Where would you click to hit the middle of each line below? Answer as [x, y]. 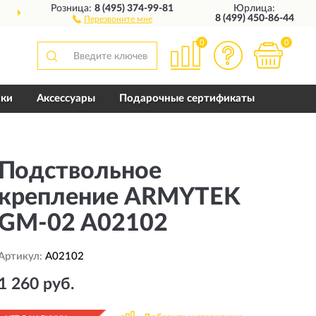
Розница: [73, 8]
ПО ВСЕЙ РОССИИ [245, 14]
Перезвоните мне [118, 19]
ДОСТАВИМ [171, 14]
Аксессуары [66, 98]
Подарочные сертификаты [187, 98]
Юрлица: [255, 8]
